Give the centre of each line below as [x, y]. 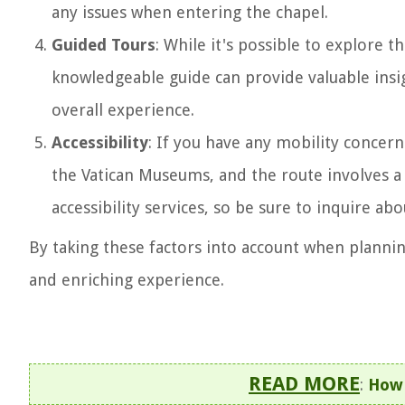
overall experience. [123, 110]
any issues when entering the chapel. [190, 12]
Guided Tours [104, 45]
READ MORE [304, 384]
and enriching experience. [127, 280]
